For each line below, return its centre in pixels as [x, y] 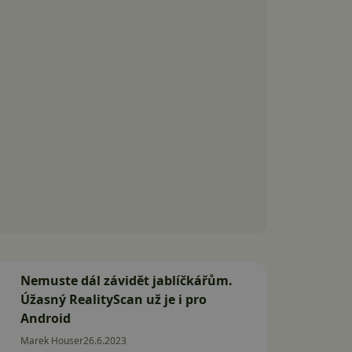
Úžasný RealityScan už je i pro [114, 299]
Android [46, 318]
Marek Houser [52, 341]
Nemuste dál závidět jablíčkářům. [126, 280]
